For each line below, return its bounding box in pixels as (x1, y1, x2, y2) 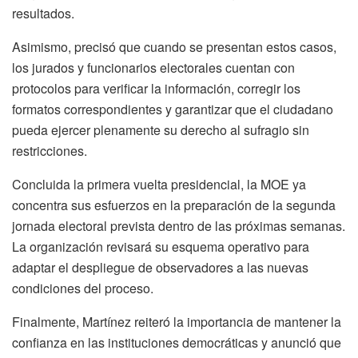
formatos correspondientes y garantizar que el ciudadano (12, 99, 333, 118)
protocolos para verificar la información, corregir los (12, 78, 300, 97)
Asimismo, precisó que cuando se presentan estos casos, (12, 37, 336, 56)
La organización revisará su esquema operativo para (12, 237, 309, 256)
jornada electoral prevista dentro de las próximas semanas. (12, 216, 345, 235)
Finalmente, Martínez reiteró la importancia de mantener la (12, 312, 341, 331)
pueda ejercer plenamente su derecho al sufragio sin (12, 120, 309, 139)
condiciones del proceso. (12, 278, 153, 297)
